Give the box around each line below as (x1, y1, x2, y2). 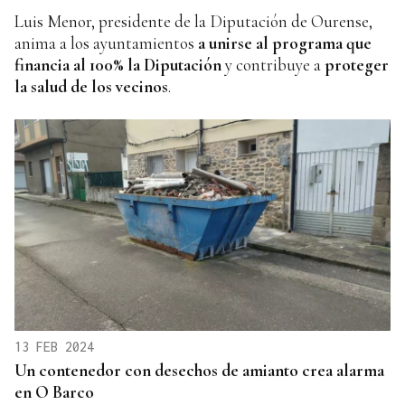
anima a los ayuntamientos (14, 32, 198, 53)
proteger (325, 53, 389, 75)
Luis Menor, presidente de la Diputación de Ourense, (14, 10, 372, 32)
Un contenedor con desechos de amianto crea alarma (14, 359, 384, 381)
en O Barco (14, 381, 94, 402)
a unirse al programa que (198, 32, 372, 53)
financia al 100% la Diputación (14, 53, 225, 75)
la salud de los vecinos (14, 75, 168, 97)
